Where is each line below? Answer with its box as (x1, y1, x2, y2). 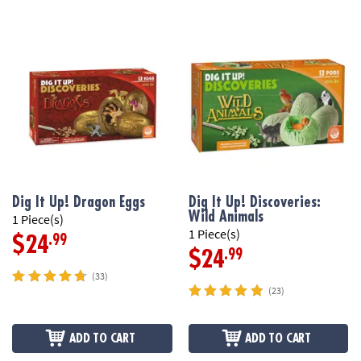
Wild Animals (188, 210, 263, 225)
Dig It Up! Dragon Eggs (12, 195, 146, 210)
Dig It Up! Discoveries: (188, 195, 321, 210)
